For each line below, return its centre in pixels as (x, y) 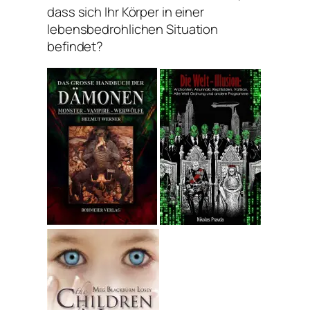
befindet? (75, 46)
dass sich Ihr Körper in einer (126, 11)
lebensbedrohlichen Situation (133, 29)
